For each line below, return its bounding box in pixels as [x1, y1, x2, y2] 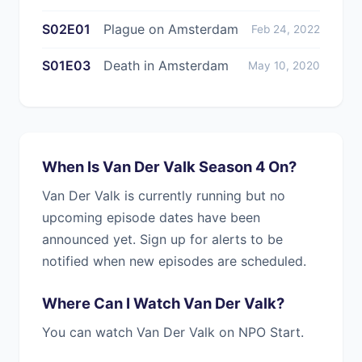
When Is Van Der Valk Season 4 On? [42, 157, 297, 175]
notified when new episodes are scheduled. [42, 252, 306, 269]
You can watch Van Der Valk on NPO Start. [42, 323, 304, 340]
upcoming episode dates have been [42, 208, 260, 225]
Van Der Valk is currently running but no [42, 187, 285, 204]
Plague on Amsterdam [103, 21, 238, 38]
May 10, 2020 [248, 59, 320, 73]
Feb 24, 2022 [251, 23, 320, 36]
